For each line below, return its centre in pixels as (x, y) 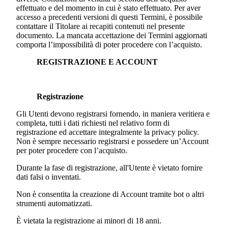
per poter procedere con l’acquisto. (73, 151)
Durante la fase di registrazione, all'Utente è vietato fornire (109, 168)
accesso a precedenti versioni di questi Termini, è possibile (109, 17)
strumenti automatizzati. (54, 204)
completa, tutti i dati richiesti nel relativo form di (93, 123)
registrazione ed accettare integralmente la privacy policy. (108, 132)
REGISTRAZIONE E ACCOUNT (98, 62)
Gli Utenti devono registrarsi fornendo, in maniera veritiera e (113, 114)
